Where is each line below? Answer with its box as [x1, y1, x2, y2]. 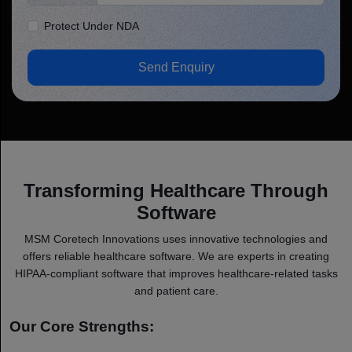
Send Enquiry [137, 60, 214, 74]
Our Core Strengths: [9, 317, 154, 335]
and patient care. [134, 284, 218, 297]
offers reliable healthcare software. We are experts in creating [23, 249, 329, 262]
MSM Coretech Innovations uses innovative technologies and [24, 232, 328, 245]
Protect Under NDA [44, 19, 139, 32]
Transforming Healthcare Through [24, 179, 328, 201]
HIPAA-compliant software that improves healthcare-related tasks [14, 266, 338, 280]
